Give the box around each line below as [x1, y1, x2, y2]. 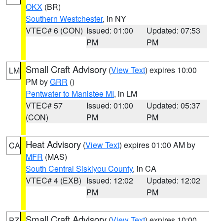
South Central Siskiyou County [26, 163, 133, 174]
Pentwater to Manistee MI [26, 88, 114, 99]
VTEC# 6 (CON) [26, 25, 83, 36]
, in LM [114, 88, 137, 99]
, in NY [103, 13, 126, 24]
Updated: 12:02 [147, 175, 201, 186]
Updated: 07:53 [147, 25, 201, 36]
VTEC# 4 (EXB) [26, 175, 81, 186]
